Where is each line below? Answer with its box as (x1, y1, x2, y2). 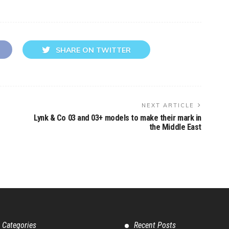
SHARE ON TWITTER (56, 45, 131, 55)
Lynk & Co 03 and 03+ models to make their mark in (34, 112, 201, 123)
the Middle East (149, 122, 201, 132)
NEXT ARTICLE (142, 101, 194, 109)
